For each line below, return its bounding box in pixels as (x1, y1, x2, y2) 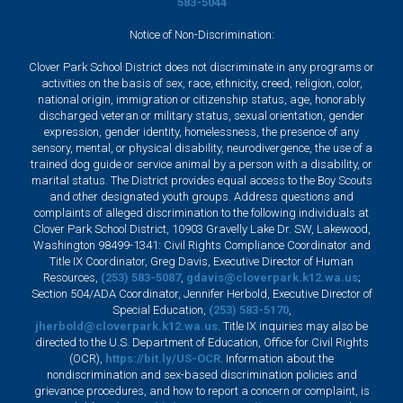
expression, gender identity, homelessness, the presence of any (44, 124, 359, 139)
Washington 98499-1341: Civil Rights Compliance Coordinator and (32, 237, 371, 252)
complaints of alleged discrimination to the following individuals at (34, 205, 369, 219)
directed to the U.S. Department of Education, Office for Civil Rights (34, 335, 369, 349)
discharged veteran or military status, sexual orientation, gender (39, 108, 364, 122)
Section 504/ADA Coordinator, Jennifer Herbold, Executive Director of (31, 286, 372, 300)
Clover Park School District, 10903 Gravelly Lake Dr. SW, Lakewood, (32, 221, 371, 236)
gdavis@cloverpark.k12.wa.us (185, 270, 358, 284)
